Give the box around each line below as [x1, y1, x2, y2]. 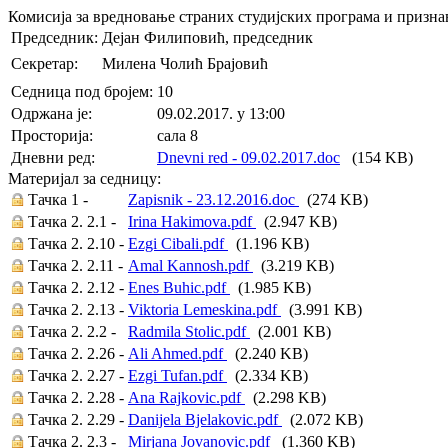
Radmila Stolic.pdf [128, 323, 250, 340]
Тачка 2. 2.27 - [28, 367, 124, 384]
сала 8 [157, 127, 198, 144]
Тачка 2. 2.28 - [28, 389, 124, 406]
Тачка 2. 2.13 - [28, 301, 124, 318]
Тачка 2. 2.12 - [28, 279, 124, 296]
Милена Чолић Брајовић [102, 55, 268, 72]
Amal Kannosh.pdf [128, 257, 253, 274]
